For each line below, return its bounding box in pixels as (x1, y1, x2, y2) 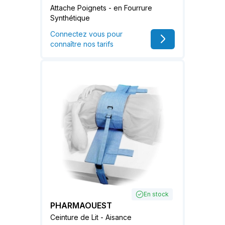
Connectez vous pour (50, 29, 123, 38)
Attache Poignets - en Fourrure (50, 3, 152, 12)
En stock (144, 190, 169, 198)
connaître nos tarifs (50, 39, 114, 48)
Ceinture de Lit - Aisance (50, 213, 132, 222)
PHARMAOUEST (50, 200, 112, 211)
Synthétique (50, 13, 90, 22)
